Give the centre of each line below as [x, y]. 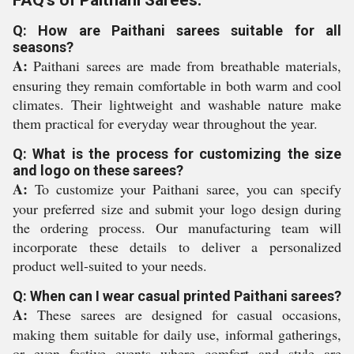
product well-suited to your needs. [110, 265]
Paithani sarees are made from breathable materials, [185, 66]
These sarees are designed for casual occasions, [185, 314]
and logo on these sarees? [98, 170]
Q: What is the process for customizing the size [177, 154]
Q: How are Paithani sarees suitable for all [177, 30]
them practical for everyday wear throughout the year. [165, 123]
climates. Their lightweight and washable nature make [177, 104]
